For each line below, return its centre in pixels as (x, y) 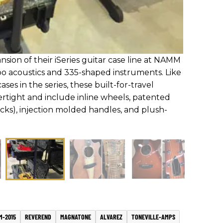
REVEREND (38, 217)
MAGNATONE (76, 217)
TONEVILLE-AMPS (153, 217)
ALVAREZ (111, 217)
